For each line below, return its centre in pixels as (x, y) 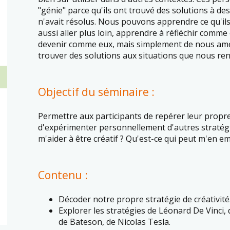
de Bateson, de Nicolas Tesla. (114, 222)
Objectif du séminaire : (96, 92)
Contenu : (63, 175)
